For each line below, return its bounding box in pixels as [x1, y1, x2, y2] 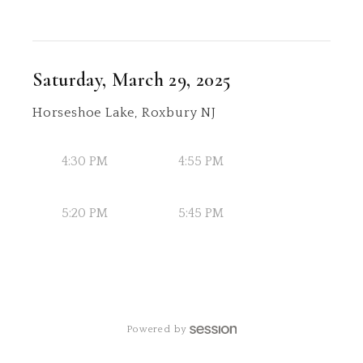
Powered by [126, 324, 187, 335]
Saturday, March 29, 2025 [32, 68, 232, 92]
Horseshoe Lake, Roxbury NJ [32, 105, 216, 120]
